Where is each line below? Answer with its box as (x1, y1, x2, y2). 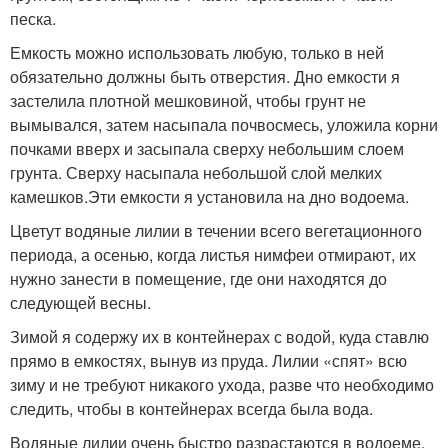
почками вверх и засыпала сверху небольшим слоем (10, 137, 404, 160)
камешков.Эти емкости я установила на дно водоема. (10, 185, 409, 208)
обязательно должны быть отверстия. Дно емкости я (10, 65, 400, 88)
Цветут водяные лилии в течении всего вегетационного (10, 219, 422, 242)
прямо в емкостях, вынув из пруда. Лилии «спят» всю (10, 349, 407, 372)
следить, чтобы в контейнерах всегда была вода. (10, 397, 373, 420)
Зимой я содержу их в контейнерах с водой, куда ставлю (10, 325, 429, 348)
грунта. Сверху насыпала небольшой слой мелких (10, 161, 382, 184)
